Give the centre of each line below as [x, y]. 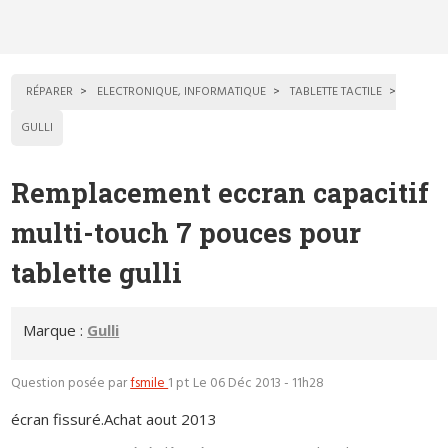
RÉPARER [50, 92]
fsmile [149, 383]
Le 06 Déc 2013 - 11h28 [259, 383]
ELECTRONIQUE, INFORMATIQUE [182, 92]
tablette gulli [97, 273]
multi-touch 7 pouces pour [186, 233]
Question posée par [71, 383]
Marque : [55, 329]
